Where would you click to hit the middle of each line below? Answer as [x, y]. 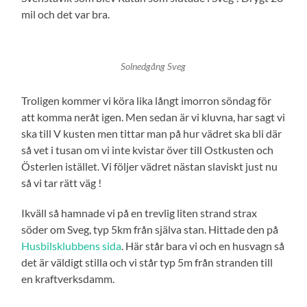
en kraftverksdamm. [68, 278]
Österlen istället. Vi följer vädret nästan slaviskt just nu [150, 166]
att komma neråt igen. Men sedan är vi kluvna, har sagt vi [153, 116]
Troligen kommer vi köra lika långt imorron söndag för [147, 100]
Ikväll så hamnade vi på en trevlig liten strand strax [139, 212]
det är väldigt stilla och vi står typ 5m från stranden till [147, 262]
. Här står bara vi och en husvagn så [203, 245]
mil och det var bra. [66, 14]
